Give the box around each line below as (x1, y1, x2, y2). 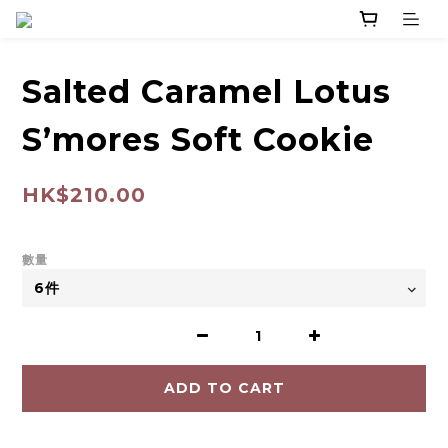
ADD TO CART (163, 379, 285, 398)
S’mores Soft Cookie (22, 120, 374, 160)
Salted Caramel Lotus (22, 72, 391, 112)
